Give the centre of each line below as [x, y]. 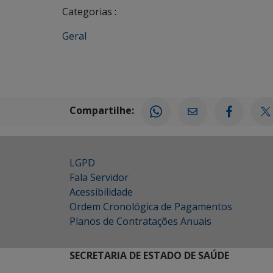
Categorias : [89, 11]
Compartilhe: [102, 111]
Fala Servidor [99, 177]
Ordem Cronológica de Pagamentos [151, 206]
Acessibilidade [101, 192]
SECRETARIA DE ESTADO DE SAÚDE [149, 255]
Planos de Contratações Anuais [140, 221]
